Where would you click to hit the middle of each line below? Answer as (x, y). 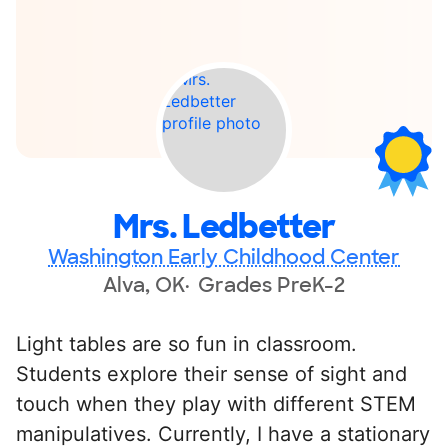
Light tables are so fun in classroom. (186, 343)
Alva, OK (144, 284)
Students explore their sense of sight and (211, 373)
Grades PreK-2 (271, 284)
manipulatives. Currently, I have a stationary (223, 433)
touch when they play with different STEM (216, 403)
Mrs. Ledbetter (224, 226)
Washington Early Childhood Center (224, 256)
